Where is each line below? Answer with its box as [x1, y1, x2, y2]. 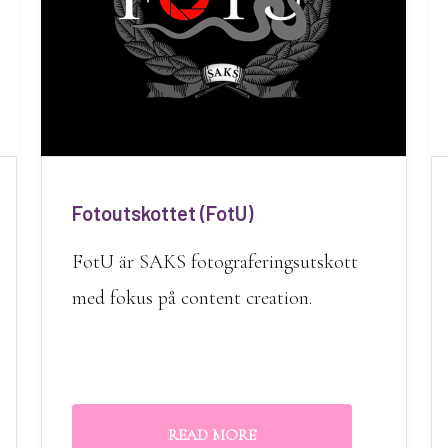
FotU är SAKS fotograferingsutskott [71, 250, 358, 274]
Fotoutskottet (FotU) [71, 201, 253, 225]
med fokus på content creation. [71, 286, 312, 310]
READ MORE [167, 425, 256, 445]
